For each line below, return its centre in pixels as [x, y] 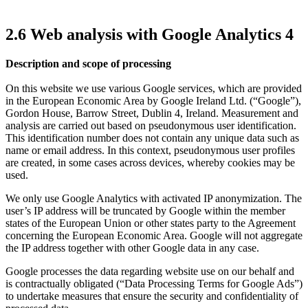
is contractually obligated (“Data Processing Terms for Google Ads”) [154, 283]
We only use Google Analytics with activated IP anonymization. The [154, 198]
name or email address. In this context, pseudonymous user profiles [150, 150]
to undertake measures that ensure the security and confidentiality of [152, 296]
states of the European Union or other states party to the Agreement [151, 223]
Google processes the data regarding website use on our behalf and [150, 271]
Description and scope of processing [88, 63]
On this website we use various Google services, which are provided [154, 88]
